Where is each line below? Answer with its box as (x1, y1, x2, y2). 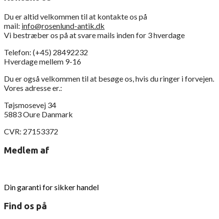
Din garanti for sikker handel (4, 182, 99, 192)
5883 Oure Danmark (4, 109, 73, 119)
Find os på (4, 200, 47, 211)
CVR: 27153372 (4, 127, 58, 136)
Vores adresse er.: (4, 83, 62, 93)
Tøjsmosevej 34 (4, 100, 56, 110)
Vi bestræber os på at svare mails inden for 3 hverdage (4, 30, 185, 40)
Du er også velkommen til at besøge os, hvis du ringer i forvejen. (4, 74, 214, 84)
